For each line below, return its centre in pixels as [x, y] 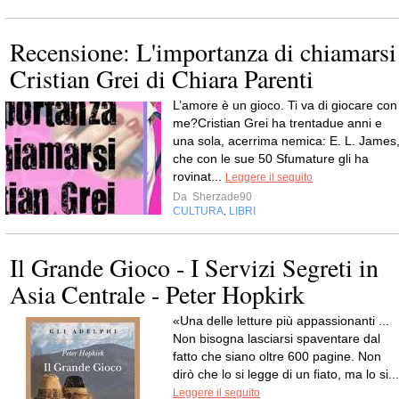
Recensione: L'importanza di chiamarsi [203, 52]
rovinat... [199, 176]
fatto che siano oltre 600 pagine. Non [277, 356]
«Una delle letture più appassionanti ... [281, 321]
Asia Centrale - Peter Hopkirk [157, 294]
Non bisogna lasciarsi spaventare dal [277, 338]
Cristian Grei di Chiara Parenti [162, 78]
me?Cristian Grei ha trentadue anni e [277, 123]
